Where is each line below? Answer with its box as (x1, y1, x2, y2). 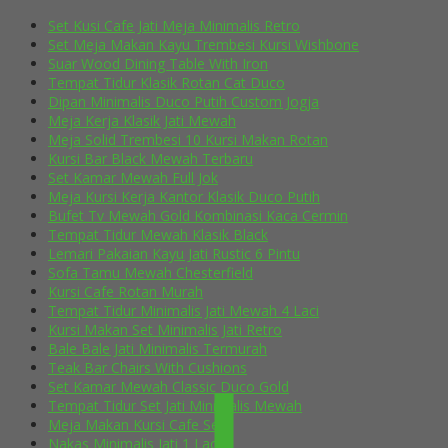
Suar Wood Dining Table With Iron (48, 54, 268, 74)
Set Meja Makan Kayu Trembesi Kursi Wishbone (48, 35, 359, 55)
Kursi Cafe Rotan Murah (48, 282, 203, 302)
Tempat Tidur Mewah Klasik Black (48, 225, 268, 245)
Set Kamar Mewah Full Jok (48, 168, 218, 188)
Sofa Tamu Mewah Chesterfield (48, 263, 253, 283)
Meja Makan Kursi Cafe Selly (48, 415, 232, 435)
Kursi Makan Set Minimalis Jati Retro (48, 320, 282, 340)
